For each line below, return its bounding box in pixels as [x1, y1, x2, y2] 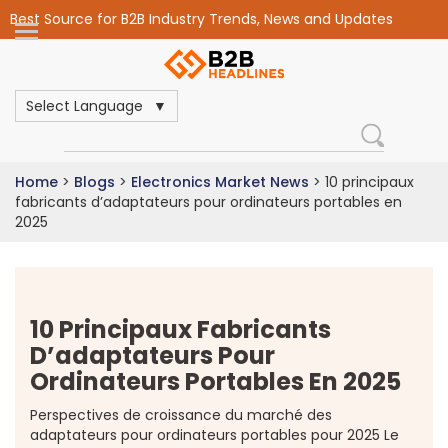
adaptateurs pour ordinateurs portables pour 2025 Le [30, 425, 399, 445]
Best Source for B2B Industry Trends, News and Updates [10, 9, 393, 29]
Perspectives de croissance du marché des [30, 405, 332, 425]
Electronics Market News [131, 172, 309, 192]
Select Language [26, 96, 143, 116]
